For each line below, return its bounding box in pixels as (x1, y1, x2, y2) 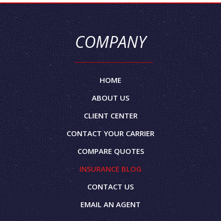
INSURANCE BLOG (79, 164, 142, 174)
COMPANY (75, 31, 146, 53)
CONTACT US (87, 182, 134, 192)
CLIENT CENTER (83, 110, 138, 121)
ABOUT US (92, 93, 129, 103)
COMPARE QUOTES (77, 146, 144, 156)
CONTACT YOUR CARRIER (67, 128, 154, 139)
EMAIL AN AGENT (80, 199, 141, 210)
